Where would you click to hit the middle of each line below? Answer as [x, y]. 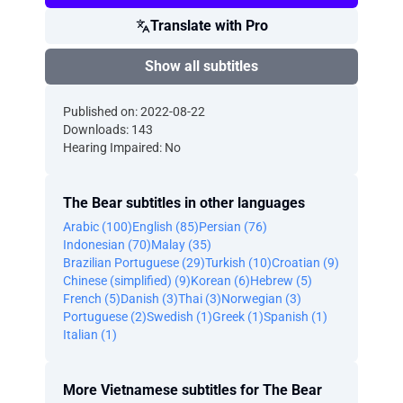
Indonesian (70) [107, 245]
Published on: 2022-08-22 [134, 112]
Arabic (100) [98, 227]
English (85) [166, 227]
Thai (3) [200, 299]
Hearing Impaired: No [122, 148]
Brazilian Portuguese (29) [134, 263]
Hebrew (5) [281, 281]
